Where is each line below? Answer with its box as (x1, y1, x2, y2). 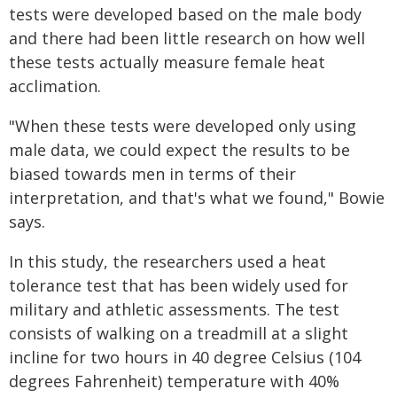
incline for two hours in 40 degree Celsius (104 (9, 346, 361, 369)
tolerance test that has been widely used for (9, 275, 348, 297)
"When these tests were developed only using (9, 115, 356, 137)
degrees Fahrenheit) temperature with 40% (9, 370, 339, 393)
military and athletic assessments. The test (9, 299, 339, 321)
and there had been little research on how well (9, 27, 365, 50)
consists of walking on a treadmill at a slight (9, 323, 348, 345)
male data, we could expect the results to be (9, 139, 350, 161)
